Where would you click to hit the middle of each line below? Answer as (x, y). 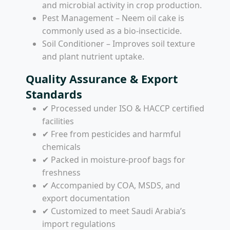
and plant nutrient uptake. (93, 56)
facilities (58, 121)
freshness (61, 172)
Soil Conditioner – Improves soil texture (119, 43)
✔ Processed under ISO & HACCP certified (123, 108)
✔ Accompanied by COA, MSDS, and (111, 185)
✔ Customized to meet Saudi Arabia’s (114, 211)
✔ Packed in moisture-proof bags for (114, 159)
